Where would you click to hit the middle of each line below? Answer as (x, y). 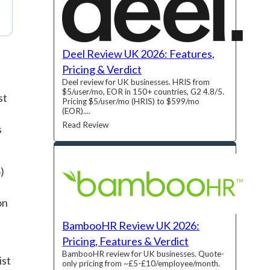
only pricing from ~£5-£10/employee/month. (141, 264)
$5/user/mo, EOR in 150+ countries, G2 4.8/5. (143, 92)
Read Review (86, 125)
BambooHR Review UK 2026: (131, 226)
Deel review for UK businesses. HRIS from (136, 82)
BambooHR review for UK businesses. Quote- (143, 254)
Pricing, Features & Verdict (126, 241)
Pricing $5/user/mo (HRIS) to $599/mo (131, 102)
